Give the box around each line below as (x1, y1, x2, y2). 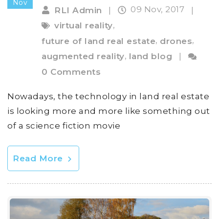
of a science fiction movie (7, 120, 120, 131)
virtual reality (54, 21, 113, 31)
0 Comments (42, 66, 101, 77)
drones (160, 36, 192, 46)
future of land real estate (42, 36, 155, 46)
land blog (129, 51, 172, 62)
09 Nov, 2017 (131, 4, 187, 15)
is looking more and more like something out (7, 106, 210, 116)
